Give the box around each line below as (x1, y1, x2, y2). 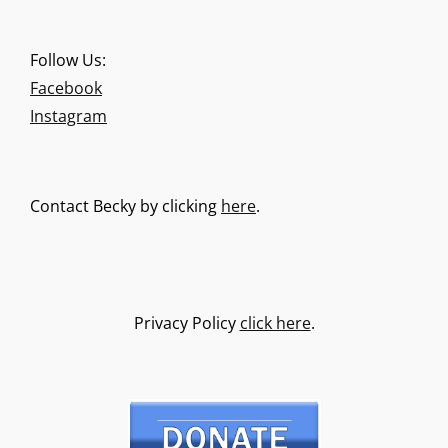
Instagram (30, 105, 107, 128)
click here (239, 312, 311, 335)
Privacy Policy (133, 312, 240, 335)
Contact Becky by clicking (30, 194, 221, 217)
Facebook (30, 77, 102, 100)
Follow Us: (30, 49, 106, 72)
